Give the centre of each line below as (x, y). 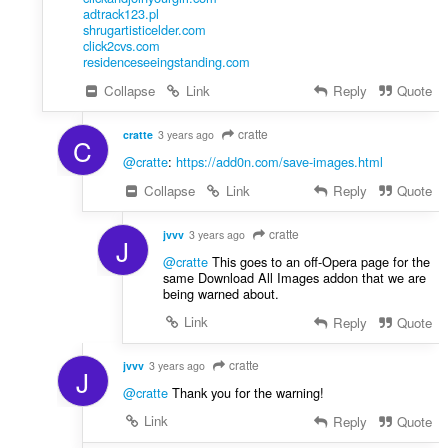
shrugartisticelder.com (144, 29)
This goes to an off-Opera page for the (318, 261)
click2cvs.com (121, 45)
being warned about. (220, 293)
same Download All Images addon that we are (294, 277)
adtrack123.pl (120, 13)
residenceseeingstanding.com (166, 61)
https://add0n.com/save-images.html (279, 161)
